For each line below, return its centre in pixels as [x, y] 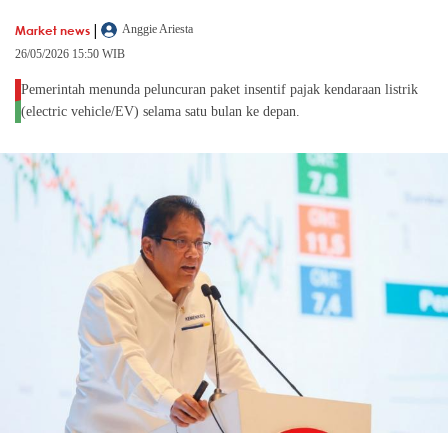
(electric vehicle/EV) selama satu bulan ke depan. [160, 112]
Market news [52, 29]
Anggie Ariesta [157, 29]
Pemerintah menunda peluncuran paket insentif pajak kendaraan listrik [219, 90]
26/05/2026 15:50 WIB [70, 54]
